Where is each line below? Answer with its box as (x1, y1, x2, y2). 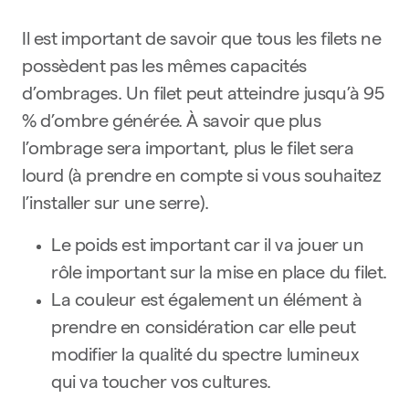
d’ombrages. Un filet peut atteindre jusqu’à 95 (22, 87, 384, 105)
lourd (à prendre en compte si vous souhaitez (22, 169, 382, 187)
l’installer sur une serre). (22, 196, 209, 215)
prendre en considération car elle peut (51, 320, 356, 339)
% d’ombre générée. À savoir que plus (22, 114, 321, 132)
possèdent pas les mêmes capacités (22, 59, 307, 78)
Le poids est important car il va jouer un (51, 238, 364, 257)
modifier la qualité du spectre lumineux (51, 348, 360, 366)
